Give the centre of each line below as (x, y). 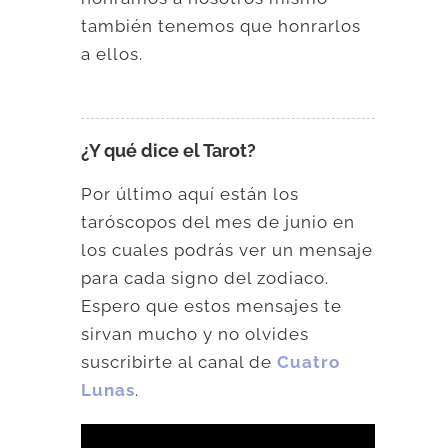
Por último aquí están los (190, 194)
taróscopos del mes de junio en (218, 222)
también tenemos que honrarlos (221, 26)
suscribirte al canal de (179, 362)
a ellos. (112, 54)
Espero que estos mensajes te (212, 306)
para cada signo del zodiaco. (205, 278)
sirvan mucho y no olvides (195, 334)
